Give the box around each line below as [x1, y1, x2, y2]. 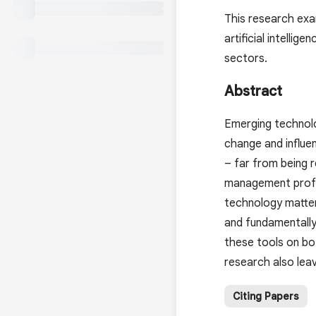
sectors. [224, 51, 267, 66]
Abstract [224, 83, 282, 101]
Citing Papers [233, 290, 299, 303]
